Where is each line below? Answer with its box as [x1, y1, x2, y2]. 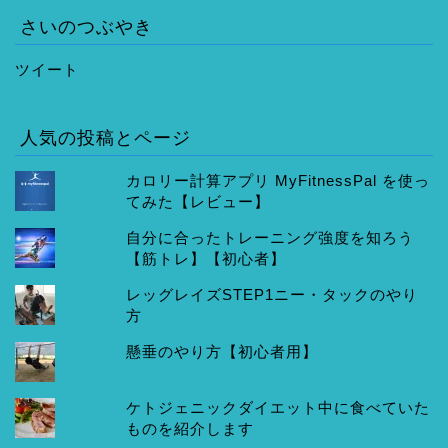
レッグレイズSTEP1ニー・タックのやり [126, 286, 419, 304]
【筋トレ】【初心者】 [126, 249, 287, 267]
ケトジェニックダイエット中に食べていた [126, 398, 431, 416]
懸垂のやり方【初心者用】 [126, 343, 319, 361]
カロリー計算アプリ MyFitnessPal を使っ [126, 171, 431, 189]
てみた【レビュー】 [126, 192, 271, 210]
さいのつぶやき [20, 14, 153, 37]
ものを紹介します [126, 419, 255, 437]
